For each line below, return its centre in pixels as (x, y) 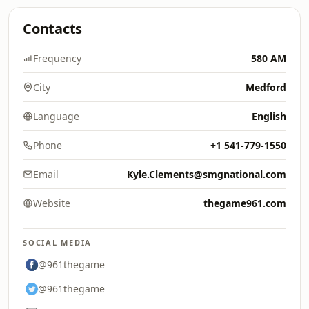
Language (56, 116)
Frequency (57, 58)
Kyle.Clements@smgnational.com (207, 174)
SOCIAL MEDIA (58, 242)
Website (52, 203)
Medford (266, 87)
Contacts (53, 29)
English (269, 116)
